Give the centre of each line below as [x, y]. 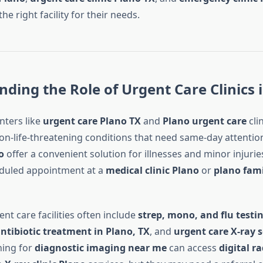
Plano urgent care [204, 121]
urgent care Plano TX [92, 121]
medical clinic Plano [152, 171]
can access [193, 248]
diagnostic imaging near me [100, 248]
